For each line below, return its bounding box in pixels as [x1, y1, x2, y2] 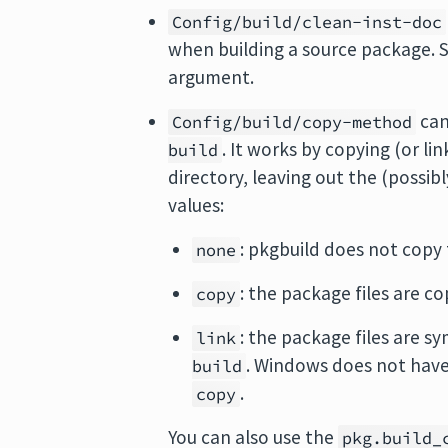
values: [168, 193, 225, 218]
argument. [168, 65, 255, 90]
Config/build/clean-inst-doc [172, 11, 443, 34]
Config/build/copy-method [172, 111, 413, 134]
